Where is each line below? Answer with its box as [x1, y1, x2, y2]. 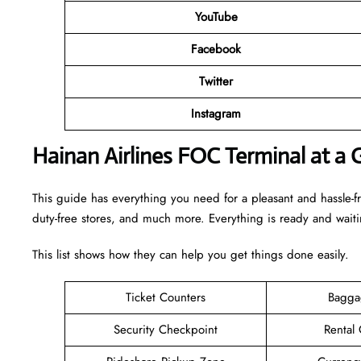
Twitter [199, 72, 233, 90]
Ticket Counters [126, 288, 205, 306]
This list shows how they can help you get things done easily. [32, 245, 349, 263]
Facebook [191, 39, 241, 58]
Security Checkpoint [114, 320, 218, 338]
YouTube [194, 7, 238, 26]
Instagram [191, 104, 241, 122]
